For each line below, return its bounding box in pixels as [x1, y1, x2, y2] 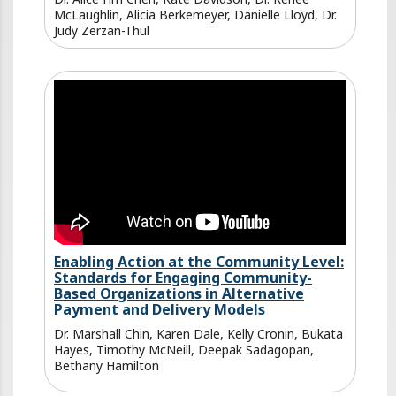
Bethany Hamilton [54, 356, 159, 374]
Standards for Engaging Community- [54, 267, 312, 287]
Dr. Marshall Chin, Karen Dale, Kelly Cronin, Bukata [54, 324, 343, 342]
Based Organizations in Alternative [54, 283, 304, 303]
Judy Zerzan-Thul [54, 21, 149, 39]
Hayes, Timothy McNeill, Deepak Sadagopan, [54, 340, 314, 358]
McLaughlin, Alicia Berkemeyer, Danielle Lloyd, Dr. [54, 5, 337, 23]
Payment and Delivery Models [54, 299, 265, 319]
